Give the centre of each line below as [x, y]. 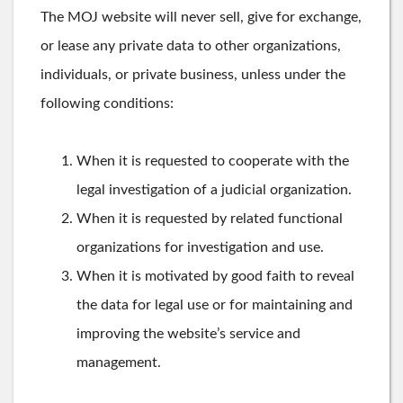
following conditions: [107, 103]
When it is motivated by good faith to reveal [215, 276]
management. [119, 362]
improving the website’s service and [188, 333]
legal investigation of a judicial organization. [214, 189]
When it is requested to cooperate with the [213, 161]
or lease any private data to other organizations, [191, 45]
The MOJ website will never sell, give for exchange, [201, 17]
